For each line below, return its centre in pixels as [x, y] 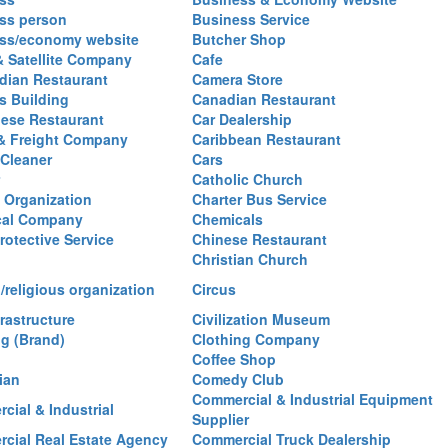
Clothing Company [256, 339]
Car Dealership [242, 119]
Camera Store [237, 79]
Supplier [220, 419]
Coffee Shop [234, 359]
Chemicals [227, 219]
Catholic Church [247, 179]
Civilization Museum [261, 319]
